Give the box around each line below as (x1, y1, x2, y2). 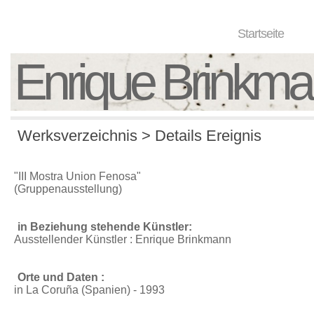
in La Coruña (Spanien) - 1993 (14, 284, 165, 296)
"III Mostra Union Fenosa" (14, 170, 141, 182)
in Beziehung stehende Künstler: (18, 221, 192, 233)
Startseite (238, 27, 285, 41)
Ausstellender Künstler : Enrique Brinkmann (14, 233, 231, 245)
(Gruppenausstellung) (14, 183, 122, 195)
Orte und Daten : (18, 271, 104, 283)
